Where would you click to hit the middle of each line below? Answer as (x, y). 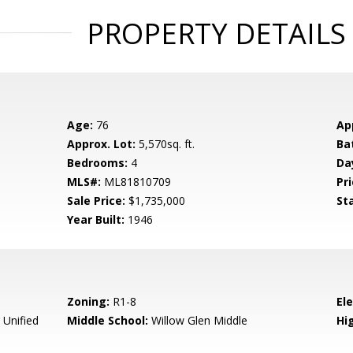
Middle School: (108, 320)
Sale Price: (97, 201)
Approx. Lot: (102, 144)
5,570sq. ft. (165, 144)
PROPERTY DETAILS (216, 33)
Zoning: (89, 301)
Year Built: (96, 219)
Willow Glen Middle (198, 320)
